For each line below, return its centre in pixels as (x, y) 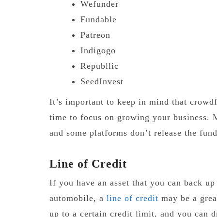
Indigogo (98, 50)
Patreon (95, 35)
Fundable (98, 19)
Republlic (99, 66)
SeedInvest (102, 81)
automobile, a (78, 198)
